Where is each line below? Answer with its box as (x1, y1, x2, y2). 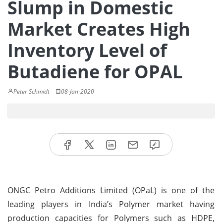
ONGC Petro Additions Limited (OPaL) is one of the (7, 184, 215, 196)
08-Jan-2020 (61, 87, 94, 96)
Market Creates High (7, 17, 190, 41)
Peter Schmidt (13, 87, 50, 96)
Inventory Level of (7, 38, 167, 62)
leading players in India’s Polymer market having (7, 198, 215, 210)
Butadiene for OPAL (7, 59, 182, 84)
